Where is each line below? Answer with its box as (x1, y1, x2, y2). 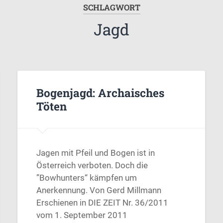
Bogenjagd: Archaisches (36, 85, 164, 100)
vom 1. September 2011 (36, 210, 127, 221)
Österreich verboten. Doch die (36, 160, 148, 171)
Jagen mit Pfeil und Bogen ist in (36, 148, 155, 158)
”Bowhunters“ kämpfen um (36, 173, 137, 183)
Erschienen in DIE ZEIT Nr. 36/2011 (36, 198, 168, 208)
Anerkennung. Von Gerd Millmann (36, 185, 161, 196)
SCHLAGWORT (83, 2, 140, 13)
